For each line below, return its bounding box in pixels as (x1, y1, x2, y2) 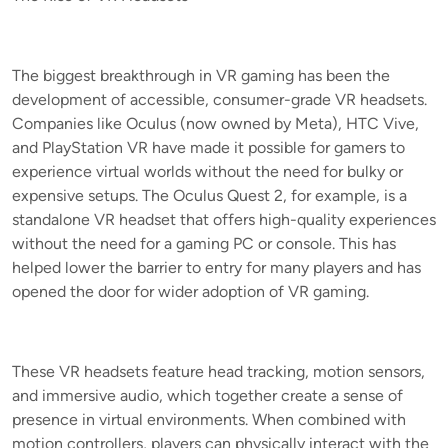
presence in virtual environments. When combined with (12, 409, 406, 429)
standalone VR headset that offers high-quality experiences (12, 209, 436, 229)
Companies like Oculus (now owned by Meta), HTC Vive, (12, 113, 419, 133)
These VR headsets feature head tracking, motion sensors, (12, 361, 425, 381)
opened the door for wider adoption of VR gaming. (12, 281, 369, 301)
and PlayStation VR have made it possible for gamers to (12, 137, 405, 157)
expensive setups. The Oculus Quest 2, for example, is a (12, 185, 407, 205)
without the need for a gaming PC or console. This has (12, 233, 396, 253)
